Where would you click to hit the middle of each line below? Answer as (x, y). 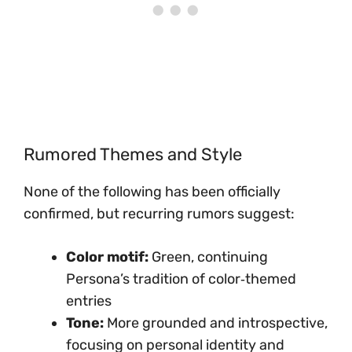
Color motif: (107, 257)
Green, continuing (208, 257)
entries (89, 301)
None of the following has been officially (152, 192)
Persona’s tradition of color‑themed (181, 279)
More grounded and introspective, (216, 323)
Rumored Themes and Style (133, 154)
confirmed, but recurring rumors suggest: (159, 214)
